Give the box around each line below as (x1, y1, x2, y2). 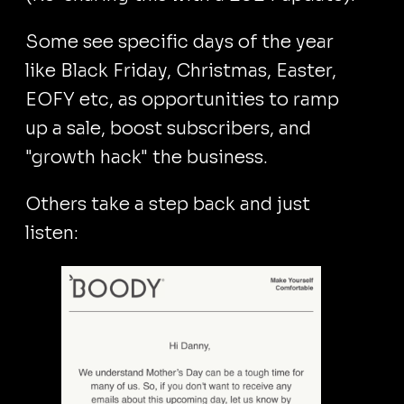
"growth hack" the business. (25, 146, 268, 169)
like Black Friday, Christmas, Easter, (25, 60, 336, 82)
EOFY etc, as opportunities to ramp (25, 88, 339, 111)
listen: (25, 222, 78, 244)
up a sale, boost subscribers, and (25, 117, 311, 140)
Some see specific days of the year (25, 31, 334, 53)
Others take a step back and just (25, 193, 310, 216)
